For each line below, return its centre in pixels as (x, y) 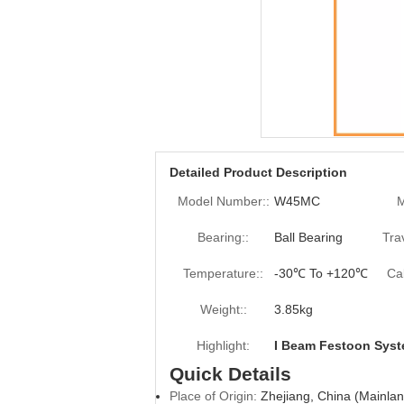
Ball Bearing (308, 237)
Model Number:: (223, 201)
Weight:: (223, 309)
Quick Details (230, 374)
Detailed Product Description (258, 172)
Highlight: (223, 345)
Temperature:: (223, 273)
